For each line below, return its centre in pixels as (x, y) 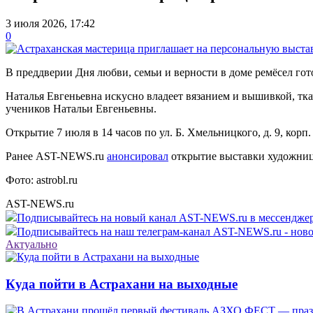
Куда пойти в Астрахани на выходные (122, 284)
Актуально (31, 244)
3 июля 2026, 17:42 (50, 23)
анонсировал (138, 156)
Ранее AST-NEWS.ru (56, 156)
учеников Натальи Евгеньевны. (81, 108)
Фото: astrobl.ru (42, 180)
